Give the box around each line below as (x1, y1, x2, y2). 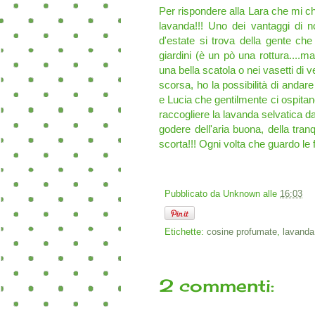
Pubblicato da (165, 189, 223, 200)
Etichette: (165, 227, 207, 238)
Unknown (223, 189, 260, 200)
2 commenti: (159, 275, 274, 297)
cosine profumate (207, 227, 277, 238)
